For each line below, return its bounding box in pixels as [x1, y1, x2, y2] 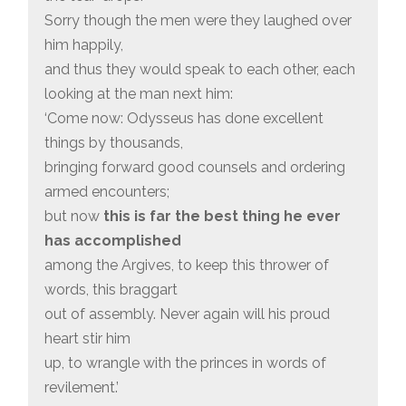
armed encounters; [43, 183, 169, 201]
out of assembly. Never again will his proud [43, 305, 330, 324]
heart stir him [43, 330, 130, 348]
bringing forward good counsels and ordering [43, 159, 345, 177]
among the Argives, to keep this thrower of [43, 256, 329, 275]
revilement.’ [43, 379, 119, 397]
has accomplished [43, 232, 181, 250]
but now [43, 208, 100, 226]
